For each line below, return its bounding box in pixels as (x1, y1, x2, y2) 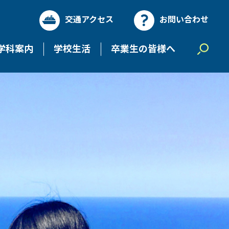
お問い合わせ (159, 13, 209, 26)
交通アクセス (65, 13, 113, 26)
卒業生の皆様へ (111, 41, 175, 55)
